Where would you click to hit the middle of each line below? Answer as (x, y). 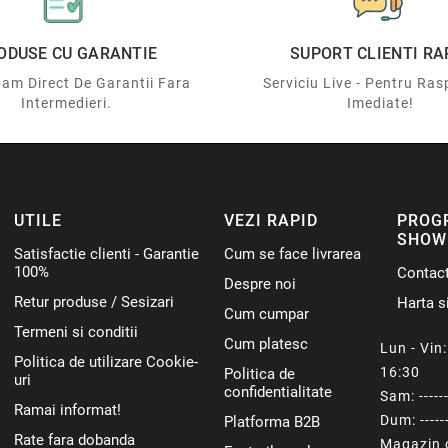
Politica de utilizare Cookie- (106, 362)
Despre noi (260, 284)
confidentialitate (278, 392)
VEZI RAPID (271, 221)
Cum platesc (266, 344)
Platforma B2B (272, 422)
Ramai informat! (68, 410)
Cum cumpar (267, 314)
